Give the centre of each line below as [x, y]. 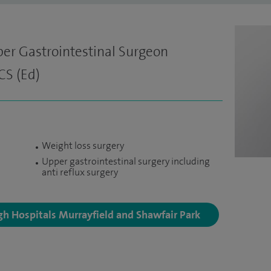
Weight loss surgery [83, 145]
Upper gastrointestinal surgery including [126, 161]
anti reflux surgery [80, 172]
